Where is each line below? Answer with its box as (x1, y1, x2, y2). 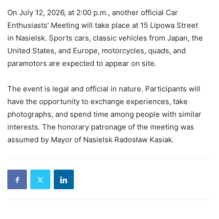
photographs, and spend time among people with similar (7, 109, 201, 119)
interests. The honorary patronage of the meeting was (7, 122, 194, 132)
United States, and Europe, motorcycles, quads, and (7, 46, 186, 56)
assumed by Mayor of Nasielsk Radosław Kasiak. (7, 135, 174, 145)
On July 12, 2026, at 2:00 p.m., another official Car (7, 8, 178, 18)
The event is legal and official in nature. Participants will (7, 84, 200, 94)
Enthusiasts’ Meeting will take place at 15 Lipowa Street (7, 21, 198, 30)
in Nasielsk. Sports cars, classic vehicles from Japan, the (7, 33, 203, 43)
